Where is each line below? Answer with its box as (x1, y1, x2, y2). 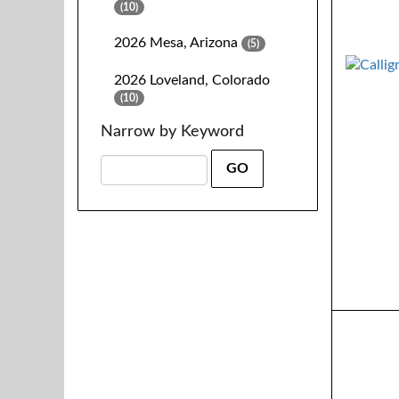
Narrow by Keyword (101, 124, 244, 140)
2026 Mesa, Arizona (114, 36, 238, 50)
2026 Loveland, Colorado (114, 73, 270, 87)
